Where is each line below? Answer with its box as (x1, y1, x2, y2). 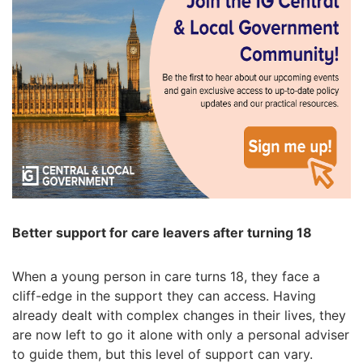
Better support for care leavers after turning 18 (12, 224, 312, 241)
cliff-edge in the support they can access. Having (12, 288, 316, 304)
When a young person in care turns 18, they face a (12, 268, 320, 284)
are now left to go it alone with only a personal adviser (12, 327, 349, 343)
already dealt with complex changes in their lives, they (12, 307, 346, 323)
